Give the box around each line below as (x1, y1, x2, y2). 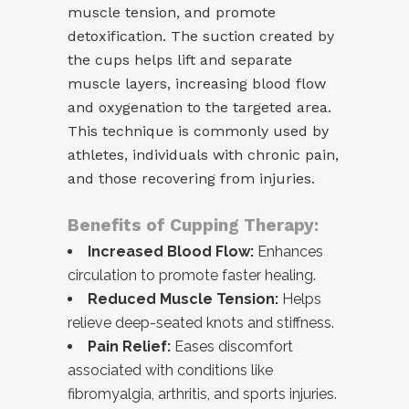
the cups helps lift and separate (68, 50, 292, 68)
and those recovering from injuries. (68, 169, 315, 187)
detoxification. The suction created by (68, 26, 334, 45)
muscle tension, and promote (68, 3, 276, 21)
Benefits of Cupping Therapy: (68, 214, 319, 236)
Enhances (254, 242, 323, 260)
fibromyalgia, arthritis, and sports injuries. (68, 384, 337, 403)
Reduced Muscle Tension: (88, 289, 278, 308)
